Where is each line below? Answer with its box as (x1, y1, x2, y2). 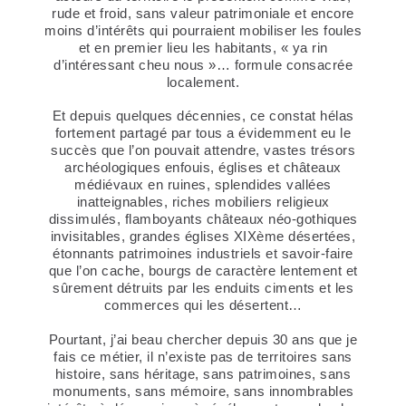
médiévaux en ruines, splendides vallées (74, 177, 332, 193)
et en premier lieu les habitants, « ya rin (78, 40, 328, 56)
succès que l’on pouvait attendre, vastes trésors (51, 142, 355, 159)
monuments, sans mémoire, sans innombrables (52, 382, 354, 399)
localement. (166, 74, 240, 91)
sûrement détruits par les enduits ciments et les (53, 280, 353, 296)
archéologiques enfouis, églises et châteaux (64, 159, 342, 176)
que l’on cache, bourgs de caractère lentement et (48, 263, 358, 279)
